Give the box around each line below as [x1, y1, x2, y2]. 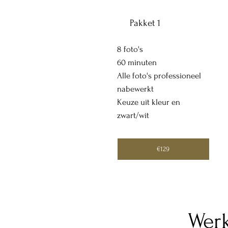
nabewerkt [117, 84, 154, 94]
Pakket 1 [129, 17, 160, 28]
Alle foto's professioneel [117, 71, 201, 81]
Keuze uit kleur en [117, 98, 180, 107]
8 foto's [117, 45, 143, 54]
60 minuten [117, 58, 159, 68]
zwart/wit [117, 111, 151, 121]
